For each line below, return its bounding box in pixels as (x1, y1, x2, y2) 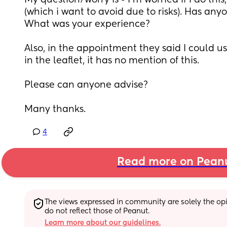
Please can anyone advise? (24, 81, 150, 90)
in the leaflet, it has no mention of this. (24, 56, 202, 65)
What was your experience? (24, 20, 153, 29)
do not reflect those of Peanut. (45, 207, 149, 215)
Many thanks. (24, 105, 86, 114)
